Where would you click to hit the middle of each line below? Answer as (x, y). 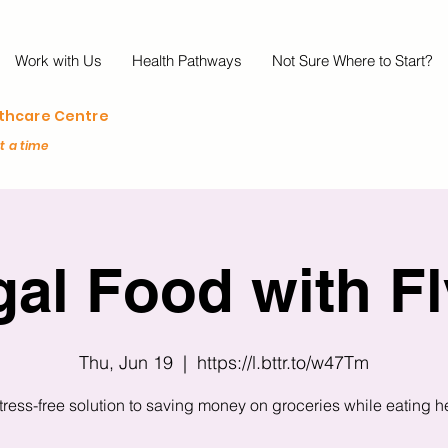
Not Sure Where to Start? (352, 60)
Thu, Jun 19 (126, 362)
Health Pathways (187, 60)
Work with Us (58, 60)
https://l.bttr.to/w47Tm (283, 362)
